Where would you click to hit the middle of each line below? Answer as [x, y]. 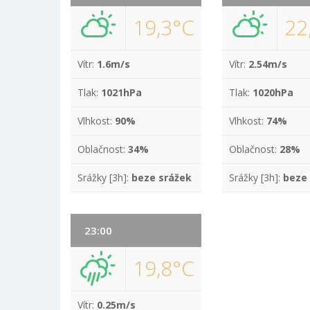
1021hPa [121, 92]
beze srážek [162, 177]
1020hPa [273, 92]
